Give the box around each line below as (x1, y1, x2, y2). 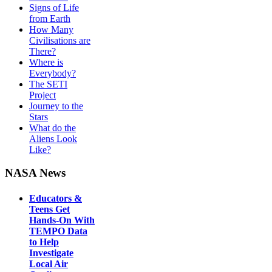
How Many (29, 24, 73, 35)
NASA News (5, 166, 66, 180)
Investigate (29, 247, 73, 258)
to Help (29, 236, 59, 247)
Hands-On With (29, 214, 95, 225)
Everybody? (29, 67, 76, 78)
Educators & (29, 192, 82, 203)
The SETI (29, 78, 67, 89)
